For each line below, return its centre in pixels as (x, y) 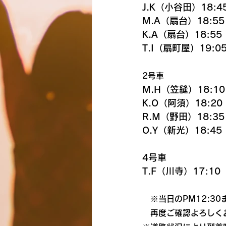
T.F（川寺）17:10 (181, 171)
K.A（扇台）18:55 (182, 34)
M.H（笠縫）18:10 (184, 89)
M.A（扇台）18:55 (183, 21)
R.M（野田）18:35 (183, 117)
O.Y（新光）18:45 (182, 130)
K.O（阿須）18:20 (182, 103)
